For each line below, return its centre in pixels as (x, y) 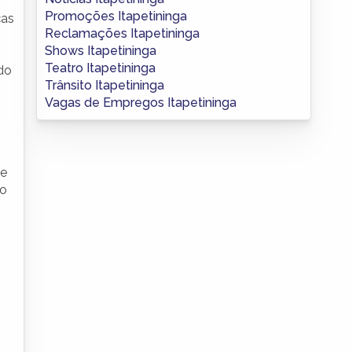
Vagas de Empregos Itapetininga (141, 102)
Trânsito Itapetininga (104, 85)
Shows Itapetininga (101, 50)
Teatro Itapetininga (100, 68)
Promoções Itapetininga (116, 16)
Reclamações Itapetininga (122, 33)
